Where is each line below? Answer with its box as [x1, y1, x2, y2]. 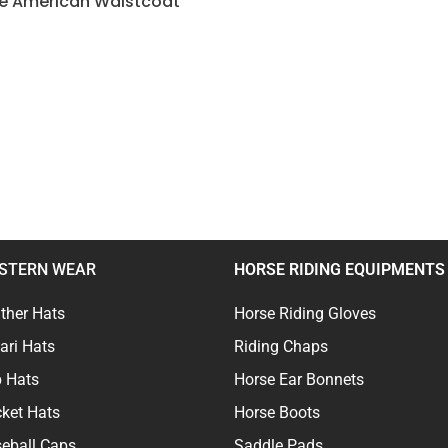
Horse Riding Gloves [234, 303, 376, 323]
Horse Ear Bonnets [234, 369, 364, 389]
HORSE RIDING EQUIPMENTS [234, 259, 445, 279]
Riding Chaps [234, 336, 328, 356]
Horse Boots [234, 402, 320, 422]
